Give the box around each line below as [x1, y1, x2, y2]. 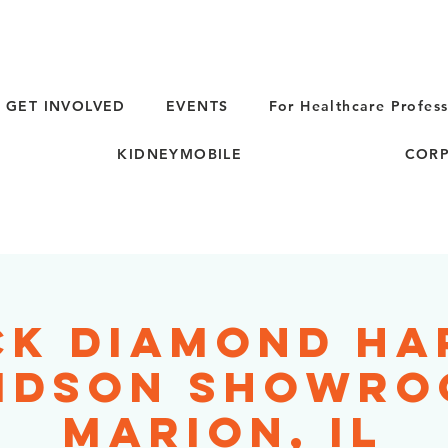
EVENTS [166, 97, 229, 115]
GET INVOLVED [5, 97, 126, 115]
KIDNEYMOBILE [117, 145, 243, 163]
